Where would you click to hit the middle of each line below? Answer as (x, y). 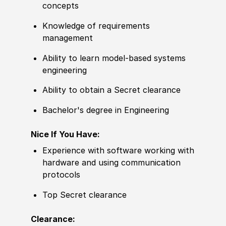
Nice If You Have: (66, 134)
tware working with (157, 151)
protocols (62, 175)
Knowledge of (69, 25)
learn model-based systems (132, 58)
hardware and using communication (112, 163)
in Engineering (141, 110)
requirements (123, 25)
